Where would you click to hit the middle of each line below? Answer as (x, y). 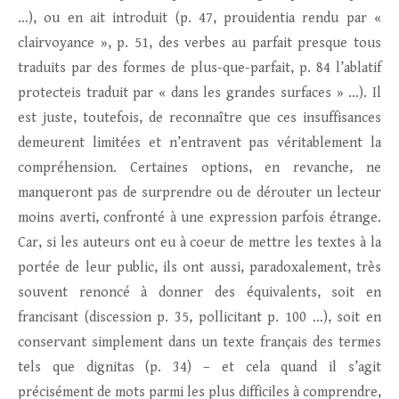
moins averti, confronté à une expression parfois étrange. (199, 218)
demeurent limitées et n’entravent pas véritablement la (199, 143)
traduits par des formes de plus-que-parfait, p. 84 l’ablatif (199, 69)
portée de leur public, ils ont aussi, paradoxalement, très (199, 268)
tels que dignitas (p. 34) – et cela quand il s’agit (199, 368)
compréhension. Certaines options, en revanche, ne (199, 168)
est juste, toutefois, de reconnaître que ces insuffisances (199, 118)
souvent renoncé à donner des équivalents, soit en (199, 293)
